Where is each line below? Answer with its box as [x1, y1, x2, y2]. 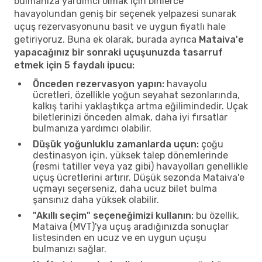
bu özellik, [194, 209, 239, 221]
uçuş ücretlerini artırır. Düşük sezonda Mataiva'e [33, 171, 244, 183]
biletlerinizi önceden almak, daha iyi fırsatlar [33, 111, 227, 123]
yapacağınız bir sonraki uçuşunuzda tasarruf [14, 46, 223, 58]
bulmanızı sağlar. [33, 243, 106, 254]
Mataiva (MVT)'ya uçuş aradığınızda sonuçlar [33, 220, 229, 232]
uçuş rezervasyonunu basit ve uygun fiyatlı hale [14, 20, 226, 32]
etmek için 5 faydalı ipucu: [14, 59, 135, 71]
